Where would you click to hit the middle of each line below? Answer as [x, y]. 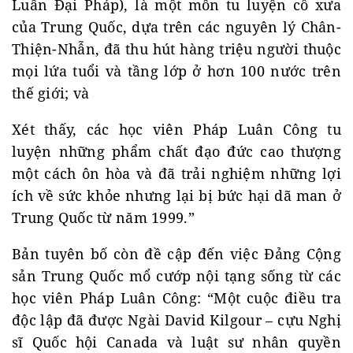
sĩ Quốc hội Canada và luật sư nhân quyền [176, 342]
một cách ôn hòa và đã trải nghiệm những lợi [176, 173]
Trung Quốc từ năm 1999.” [103, 217]
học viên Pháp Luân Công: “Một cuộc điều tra [176, 297]
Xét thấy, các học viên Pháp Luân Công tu [176, 129]
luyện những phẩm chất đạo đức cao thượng [176, 151]
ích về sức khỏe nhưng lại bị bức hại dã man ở [176, 195]
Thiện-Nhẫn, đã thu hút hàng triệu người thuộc [176, 48]
